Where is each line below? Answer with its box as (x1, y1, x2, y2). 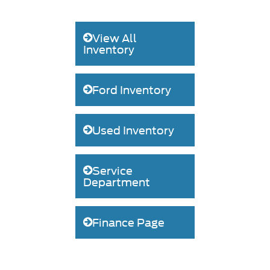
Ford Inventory (92, 83, 172, 96)
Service (92, 164, 133, 177)
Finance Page (92, 216, 165, 229)
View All (92, 31, 137, 45)
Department (83, 175, 151, 189)
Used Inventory (92, 124, 175, 137)
